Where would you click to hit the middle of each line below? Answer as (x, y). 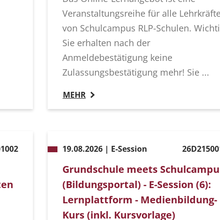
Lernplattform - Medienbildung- (139, 200)
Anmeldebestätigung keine (117, 58)
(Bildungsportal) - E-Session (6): (137, 185)
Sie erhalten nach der (106, 43)
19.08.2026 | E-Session (105, 149)
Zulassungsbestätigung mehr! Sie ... (136, 72)
